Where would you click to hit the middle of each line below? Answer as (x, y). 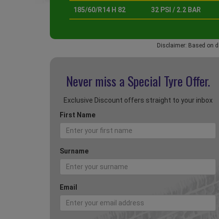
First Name (77, 115)
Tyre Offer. (187, 81)
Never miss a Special (115, 81)
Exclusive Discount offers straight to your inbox (138, 100)
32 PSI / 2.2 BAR (176, 10)
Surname (74, 151)
